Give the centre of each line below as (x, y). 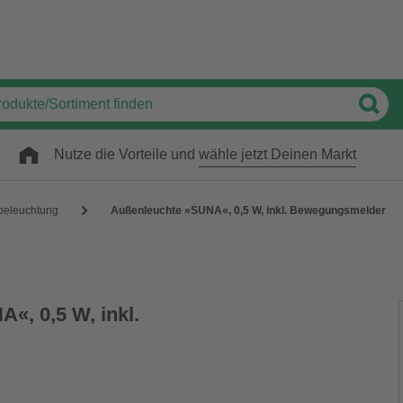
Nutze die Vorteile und (126, 154)
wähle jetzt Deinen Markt (278, 154)
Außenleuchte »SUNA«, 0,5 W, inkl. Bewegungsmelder (248, 210)
